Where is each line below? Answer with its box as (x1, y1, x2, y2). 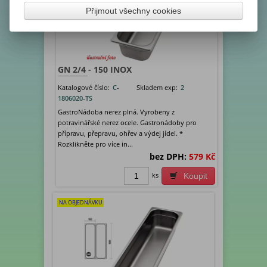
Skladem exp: (136, 82, 178, 92)
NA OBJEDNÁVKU (59, 198, 103, 206)
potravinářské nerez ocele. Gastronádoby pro (58, 117, 197, 127)
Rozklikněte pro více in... (58, 139, 133, 148)
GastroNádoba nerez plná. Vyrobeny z (58, 107, 175, 116)
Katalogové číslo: (58, 82, 112, 92)
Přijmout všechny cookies (86, 6, 181, 15)
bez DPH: (150, 150, 187, 162)
